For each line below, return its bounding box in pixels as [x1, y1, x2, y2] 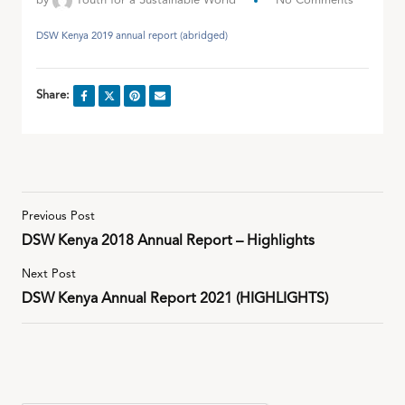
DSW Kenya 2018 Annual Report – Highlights [22, 233, 315, 249]
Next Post [22, 268, 76, 280]
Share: [36, 89, 70, 101]
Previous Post [22, 210, 95, 222]
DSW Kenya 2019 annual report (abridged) [36, 31, 228, 42]
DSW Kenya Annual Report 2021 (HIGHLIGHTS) [22, 291, 328, 306]
